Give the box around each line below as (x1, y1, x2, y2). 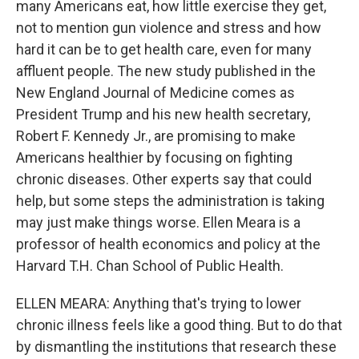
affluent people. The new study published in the (16, 63, 316, 79)
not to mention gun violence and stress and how (16, 19, 321, 36)
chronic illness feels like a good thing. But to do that (16, 317, 342, 333)
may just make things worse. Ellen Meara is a (16, 214, 301, 231)
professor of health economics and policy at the (16, 236, 321, 252)
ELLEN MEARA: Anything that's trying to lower (16, 295, 301, 312)
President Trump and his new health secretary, (16, 106, 310, 123)
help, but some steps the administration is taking (16, 192, 325, 209)
